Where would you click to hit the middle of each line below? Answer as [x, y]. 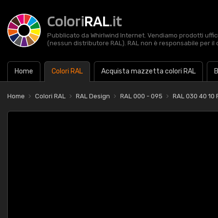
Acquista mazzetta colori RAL [148, 71]
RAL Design [93, 96]
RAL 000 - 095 [141, 96]
